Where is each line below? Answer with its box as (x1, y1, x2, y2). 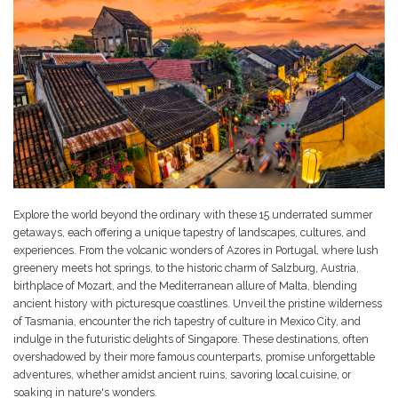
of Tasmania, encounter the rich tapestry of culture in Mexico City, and (13, 314, 361, 328)
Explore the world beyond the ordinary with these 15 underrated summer (13, 207, 372, 221)
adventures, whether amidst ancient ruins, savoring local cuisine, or (13, 367, 351, 381)
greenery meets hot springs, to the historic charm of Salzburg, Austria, (13, 260, 359, 275)
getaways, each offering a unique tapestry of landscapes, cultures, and (13, 225, 366, 239)
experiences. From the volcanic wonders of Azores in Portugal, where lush (13, 243, 378, 257)
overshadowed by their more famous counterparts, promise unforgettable (13, 349, 375, 363)
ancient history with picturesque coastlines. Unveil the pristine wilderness (13, 296, 382, 310)
